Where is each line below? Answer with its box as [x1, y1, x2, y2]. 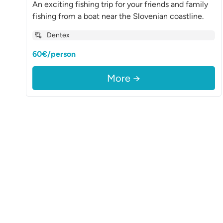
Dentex [47, 31, 70, 39]
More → [107, 72, 141, 84]
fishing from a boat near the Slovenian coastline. [32, 11, 204, 21]
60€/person [32, 49, 76, 59]
